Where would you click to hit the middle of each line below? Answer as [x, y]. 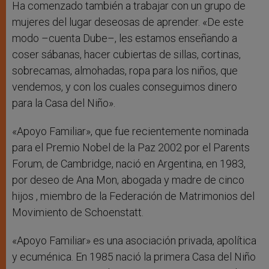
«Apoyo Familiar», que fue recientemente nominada [130, 131]
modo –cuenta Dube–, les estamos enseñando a [125, 38]
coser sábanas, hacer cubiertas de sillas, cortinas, [126, 55]
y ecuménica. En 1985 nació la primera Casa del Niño [134, 257]
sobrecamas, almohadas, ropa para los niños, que [125, 71]
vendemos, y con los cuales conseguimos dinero [125, 87]
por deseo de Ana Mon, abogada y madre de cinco [128, 180]
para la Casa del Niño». [64, 103]
